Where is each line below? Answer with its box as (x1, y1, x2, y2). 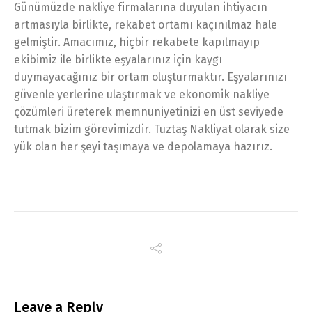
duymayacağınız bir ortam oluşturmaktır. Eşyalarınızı (14, 70, 287, 84)
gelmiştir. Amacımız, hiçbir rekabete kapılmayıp (14, 35, 260, 49)
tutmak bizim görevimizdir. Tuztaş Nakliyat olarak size (14, 122, 290, 136)
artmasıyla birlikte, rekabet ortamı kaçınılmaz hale (14, 17, 277, 31)
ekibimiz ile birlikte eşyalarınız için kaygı (14, 52, 222, 66)
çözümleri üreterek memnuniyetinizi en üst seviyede (14, 104, 283, 118)
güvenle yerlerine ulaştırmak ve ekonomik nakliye (14, 87, 270, 101)
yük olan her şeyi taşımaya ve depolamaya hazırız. (14, 139, 272, 153)
